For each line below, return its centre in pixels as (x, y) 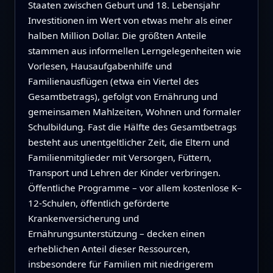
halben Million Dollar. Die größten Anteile (117, 36)
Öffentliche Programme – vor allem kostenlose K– (135, 188)
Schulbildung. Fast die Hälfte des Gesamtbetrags (132, 127)
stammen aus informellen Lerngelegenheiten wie (134, 51)
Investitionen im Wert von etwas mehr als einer (130, 20)
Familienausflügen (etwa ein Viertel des (113, 81)
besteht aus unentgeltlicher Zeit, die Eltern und (128, 142)
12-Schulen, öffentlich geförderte (98, 203)
